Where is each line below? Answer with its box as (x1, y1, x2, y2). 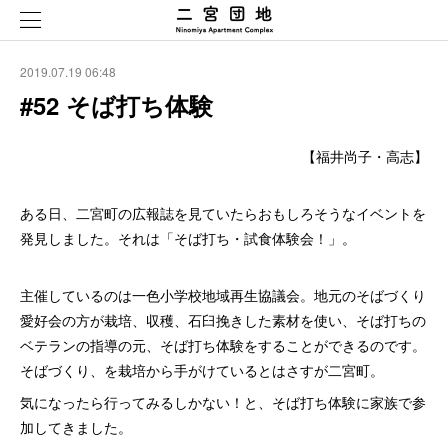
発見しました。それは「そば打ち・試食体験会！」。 (20, 228, 356, 248)
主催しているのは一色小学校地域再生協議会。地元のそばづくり (20, 285, 426, 305)
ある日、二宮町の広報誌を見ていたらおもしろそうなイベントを (20, 203, 426, 223)
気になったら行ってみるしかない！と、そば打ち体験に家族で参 (20, 392, 426, 412)
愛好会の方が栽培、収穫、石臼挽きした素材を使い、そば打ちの (20, 310, 426, 330)
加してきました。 (20, 417, 132, 437)
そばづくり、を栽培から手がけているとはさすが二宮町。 (20, 360, 384, 380)
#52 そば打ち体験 (20, 88, 213, 122)
